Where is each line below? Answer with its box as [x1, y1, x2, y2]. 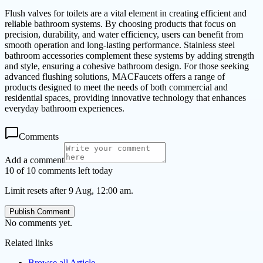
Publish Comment [9, 207, 70, 216]
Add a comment [5, 154, 64, 165]
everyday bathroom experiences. [5, 103, 124, 113]
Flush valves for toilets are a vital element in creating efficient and [5, 8, 247, 18]
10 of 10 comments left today [5, 165, 113, 176]
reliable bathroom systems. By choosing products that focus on [5, 18, 236, 29]
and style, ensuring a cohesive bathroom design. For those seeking [5, 60, 249, 71]
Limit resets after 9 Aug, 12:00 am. [5, 185, 133, 195]
